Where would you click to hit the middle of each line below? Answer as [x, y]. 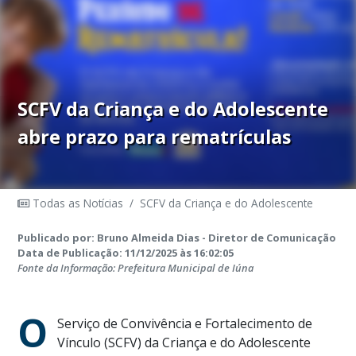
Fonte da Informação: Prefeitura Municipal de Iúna [136, 268]
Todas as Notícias [77, 203]
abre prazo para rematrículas [155, 137]
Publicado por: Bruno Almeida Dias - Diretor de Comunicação [177, 238]
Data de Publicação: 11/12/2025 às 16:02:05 [126, 253]
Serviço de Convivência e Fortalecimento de [185, 324]
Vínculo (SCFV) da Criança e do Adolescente [184, 343]
